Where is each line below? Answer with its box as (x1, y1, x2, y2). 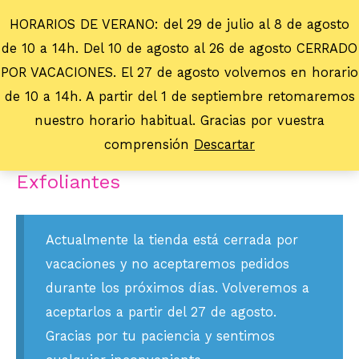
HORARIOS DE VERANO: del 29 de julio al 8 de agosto (10, 17, 349, 33)
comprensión (104, 137, 194, 153)
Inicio (16, 139, 46, 154)
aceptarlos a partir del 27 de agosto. (45, 304, 276, 320)
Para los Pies (59, 139, 137, 154)
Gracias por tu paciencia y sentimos (45, 328, 275, 344)
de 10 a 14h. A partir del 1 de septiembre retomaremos (4, 89, 355, 105)
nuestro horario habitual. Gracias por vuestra (34, 113, 325, 129)
